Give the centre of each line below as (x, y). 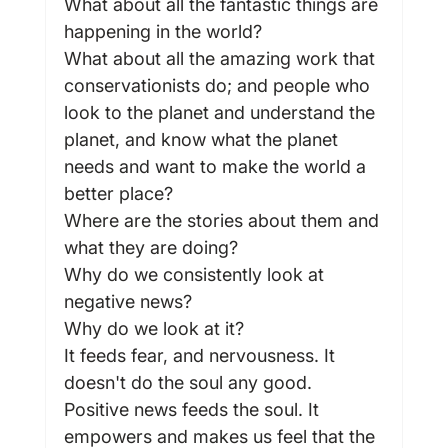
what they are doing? (150, 247)
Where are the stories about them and (223, 220)
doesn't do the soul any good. (187, 382)
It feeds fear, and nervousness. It (201, 355)
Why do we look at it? (153, 328)
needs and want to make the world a (217, 166)
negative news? (127, 301)
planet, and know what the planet (203, 139)
